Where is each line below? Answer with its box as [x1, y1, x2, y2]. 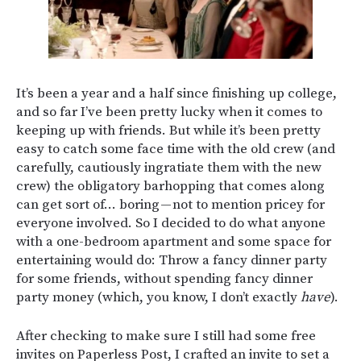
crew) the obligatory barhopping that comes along [16, 177, 325, 196]
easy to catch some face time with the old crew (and [16, 140, 335, 159]
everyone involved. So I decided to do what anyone [16, 214, 326, 233]
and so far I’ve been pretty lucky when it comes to [16, 103, 322, 122]
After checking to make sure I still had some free [16, 327, 316, 346]
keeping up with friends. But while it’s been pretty [16, 122, 321, 140]
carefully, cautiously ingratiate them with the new [16, 159, 322, 177]
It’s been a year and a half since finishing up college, [16, 85, 337, 103]
